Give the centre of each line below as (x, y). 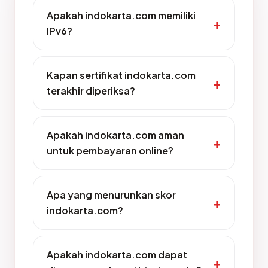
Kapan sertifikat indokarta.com (121, 75)
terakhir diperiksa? (91, 91)
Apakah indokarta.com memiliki (121, 15)
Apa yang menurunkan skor (111, 195)
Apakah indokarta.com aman (115, 135)
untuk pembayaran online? (110, 150)
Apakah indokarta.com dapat (117, 255)
